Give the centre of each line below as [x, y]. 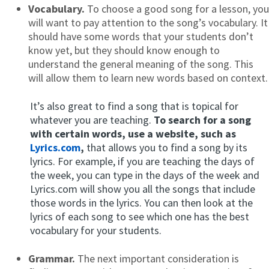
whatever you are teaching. [92, 119]
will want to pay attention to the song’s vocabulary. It [148, 22]
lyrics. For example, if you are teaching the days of [142, 161]
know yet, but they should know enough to [124, 50]
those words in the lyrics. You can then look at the [141, 202]
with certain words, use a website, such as [133, 133]
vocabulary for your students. [96, 230]
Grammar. [52, 258]
